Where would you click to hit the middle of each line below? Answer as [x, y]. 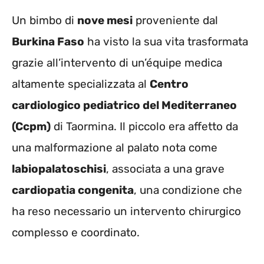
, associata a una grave [165, 169]
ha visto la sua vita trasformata [166, 42]
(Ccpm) [31, 127]
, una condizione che [188, 190]
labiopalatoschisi [59, 169]
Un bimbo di [44, 21]
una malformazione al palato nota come [115, 148]
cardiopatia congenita [73, 190]
